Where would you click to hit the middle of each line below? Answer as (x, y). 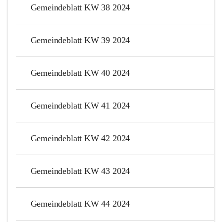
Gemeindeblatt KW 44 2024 (80, 203)
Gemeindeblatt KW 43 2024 (80, 171)
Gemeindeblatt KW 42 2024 (80, 138)
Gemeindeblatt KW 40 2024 (80, 73)
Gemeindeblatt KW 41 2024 (80, 105)
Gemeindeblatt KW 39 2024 (80, 40)
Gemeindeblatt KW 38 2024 (80, 7)
